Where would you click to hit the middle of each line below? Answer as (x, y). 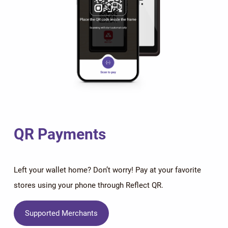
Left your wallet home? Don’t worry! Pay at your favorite (107, 170)
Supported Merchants (61, 213)
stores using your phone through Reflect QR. (88, 185)
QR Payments (60, 134)
